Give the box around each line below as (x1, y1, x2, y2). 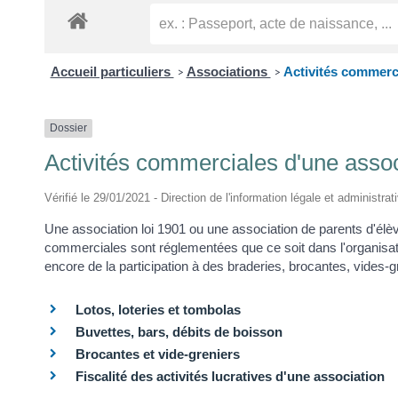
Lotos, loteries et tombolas (76, 302, 241, 317)
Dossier (50, 122, 87, 135)
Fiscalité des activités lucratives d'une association (76, 369, 385, 384)
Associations (186, 64, 271, 80)
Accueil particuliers (50, 64, 174, 80)
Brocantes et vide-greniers (76, 346, 240, 362)
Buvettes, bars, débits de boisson (76, 324, 283, 339)
